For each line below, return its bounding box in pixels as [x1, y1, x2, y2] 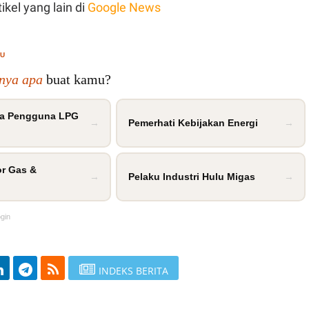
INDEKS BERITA [98, 264, 168, 278]
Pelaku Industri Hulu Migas [128, 171, 255, 183]
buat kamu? [43, 72, 111, 88]
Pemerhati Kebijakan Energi [128, 117, 258, 129]
